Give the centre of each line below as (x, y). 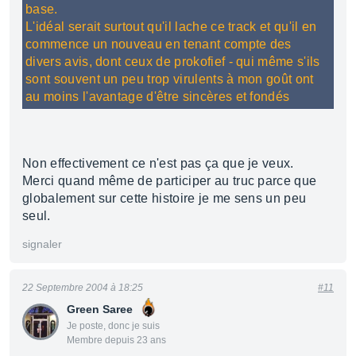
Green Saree (100, 309)
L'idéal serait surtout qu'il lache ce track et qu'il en (171, 27)
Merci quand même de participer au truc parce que (170, 181)
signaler (42, 244)
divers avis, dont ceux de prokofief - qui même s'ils (173, 62)
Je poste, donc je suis (113, 326)
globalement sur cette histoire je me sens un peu (164, 198)
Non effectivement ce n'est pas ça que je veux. (158, 163)
